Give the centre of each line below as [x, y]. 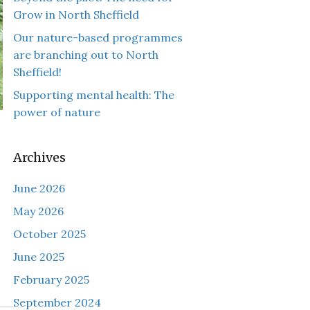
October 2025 [49, 234]
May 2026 [38, 211]
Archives [39, 157]
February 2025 [51, 280]
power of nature [56, 112]
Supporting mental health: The [93, 95]
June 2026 [39, 188]
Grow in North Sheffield [76, 15]
